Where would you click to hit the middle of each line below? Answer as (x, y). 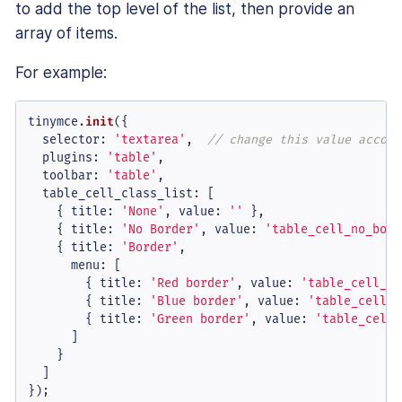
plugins (67, 157)
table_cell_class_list (117, 193)
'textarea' (149, 139)
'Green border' (200, 319)
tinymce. (56, 121)
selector (70, 139)
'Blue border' (196, 301)
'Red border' (192, 283)
